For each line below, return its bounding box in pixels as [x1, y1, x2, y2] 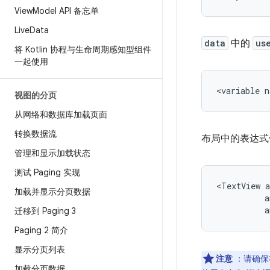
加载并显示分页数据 [14, 186, 90, 197]
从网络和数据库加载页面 [14, 109, 107, 120]
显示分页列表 [14, 244, 65, 255]
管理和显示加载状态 [14, 148, 90, 159]
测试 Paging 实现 [14, 167, 80, 178]
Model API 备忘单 [33, 5, 99, 16]
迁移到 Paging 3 [14, 206, 76, 216]
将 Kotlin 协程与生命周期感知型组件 [14, 44, 151, 55]
